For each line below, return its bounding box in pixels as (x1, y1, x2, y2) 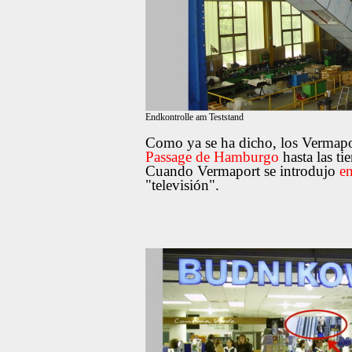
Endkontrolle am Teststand (145, 112, 244, 123)
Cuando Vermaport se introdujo (145, 163, 339, 179)
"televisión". (145, 177, 219, 193)
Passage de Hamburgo (145, 148, 279, 165)
